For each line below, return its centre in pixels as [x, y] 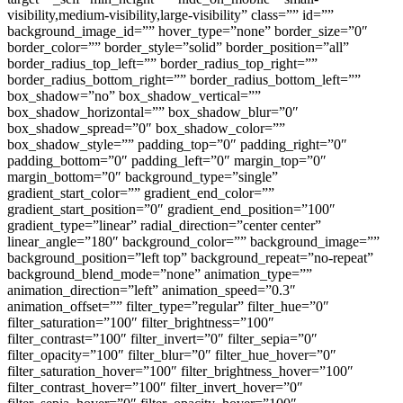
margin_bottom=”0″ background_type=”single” [143, 176]
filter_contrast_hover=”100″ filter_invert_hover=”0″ [155, 387]
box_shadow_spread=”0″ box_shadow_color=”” [146, 128]
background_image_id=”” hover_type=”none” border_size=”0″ [188, 31]
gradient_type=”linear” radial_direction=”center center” [164, 225]
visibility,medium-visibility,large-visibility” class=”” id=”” [170, 14]
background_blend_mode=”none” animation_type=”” [160, 273]
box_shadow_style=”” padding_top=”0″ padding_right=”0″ [177, 144]
